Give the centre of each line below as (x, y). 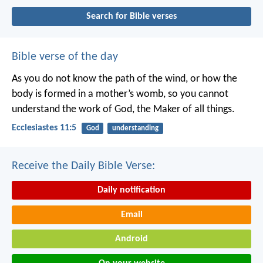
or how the (213, 79)
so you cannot (197, 94)
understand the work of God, (73, 109)
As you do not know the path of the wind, (100, 79)
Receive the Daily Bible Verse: (83, 166)
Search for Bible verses (131, 16)
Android (131, 239)
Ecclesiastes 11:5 (44, 128)
